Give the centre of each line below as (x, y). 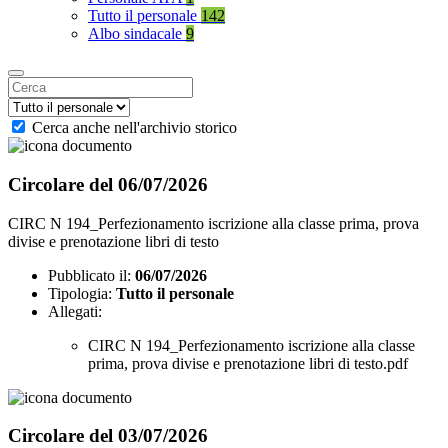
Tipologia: (80, 293)
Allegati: (75, 311)
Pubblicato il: (89, 275)
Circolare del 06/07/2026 (108, 184)
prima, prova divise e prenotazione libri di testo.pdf (248, 363)
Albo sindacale (137, 34)
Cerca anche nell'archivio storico (134, 128)
